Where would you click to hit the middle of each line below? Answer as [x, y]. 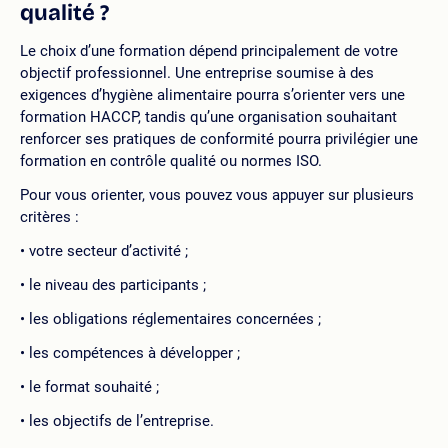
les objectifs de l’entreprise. [121, 420]
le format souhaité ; [94, 386]
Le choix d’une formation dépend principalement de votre [209, 50]
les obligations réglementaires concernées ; [175, 318]
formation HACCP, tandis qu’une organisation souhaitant [208, 116]
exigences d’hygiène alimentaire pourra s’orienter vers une [212, 94]
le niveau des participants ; [117, 284]
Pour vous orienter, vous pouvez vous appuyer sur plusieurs [217, 194]
